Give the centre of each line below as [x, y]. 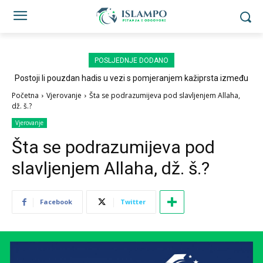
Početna [25, 95]
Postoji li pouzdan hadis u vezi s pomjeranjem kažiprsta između [131, 78]
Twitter [133, 202]
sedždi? [131, 87]
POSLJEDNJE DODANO [131, 60]
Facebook [56, 202]
